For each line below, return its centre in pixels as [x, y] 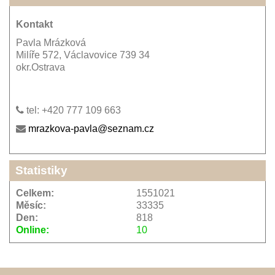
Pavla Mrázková [51, 43]
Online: [33, 230]
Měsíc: [31, 206]
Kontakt [34, 25]
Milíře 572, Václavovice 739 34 [83, 55]
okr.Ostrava [41, 68]
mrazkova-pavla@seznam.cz [91, 129]
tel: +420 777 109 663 [72, 110]
